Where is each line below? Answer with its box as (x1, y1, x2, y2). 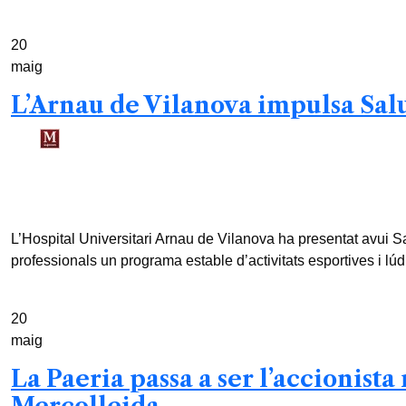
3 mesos (112, 151, 167, 168)
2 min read (49, 195, 117, 211)
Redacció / (40, 151, 112, 168)
